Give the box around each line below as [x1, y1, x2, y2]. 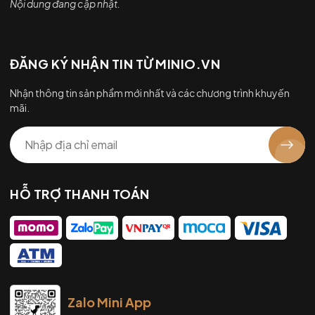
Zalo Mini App [67, 293, 151, 310]
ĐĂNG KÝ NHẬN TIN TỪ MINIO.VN [10, 55, 220, 72]
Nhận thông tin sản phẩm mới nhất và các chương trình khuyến [10, 86, 290, 99]
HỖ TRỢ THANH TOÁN [10, 185, 150, 202]
